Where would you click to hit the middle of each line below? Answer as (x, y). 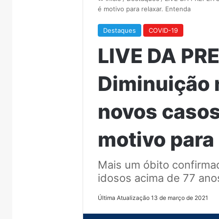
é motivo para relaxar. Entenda (144, 9)
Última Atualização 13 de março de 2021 (153, 197)
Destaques (120, 30)
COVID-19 (164, 30)
